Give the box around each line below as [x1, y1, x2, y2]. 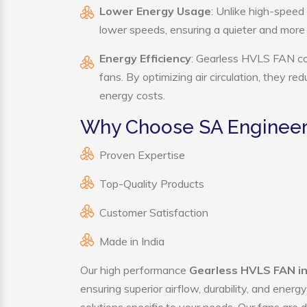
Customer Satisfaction [99, 206, 208, 219]
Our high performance [80, 263, 189, 277]
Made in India [99, 234, 164, 248]
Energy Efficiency [99, 51, 191, 65]
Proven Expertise [99, 148, 185, 162]
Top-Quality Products [99, 177, 204, 191]
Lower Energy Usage [99, 4, 211, 18]
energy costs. [99, 88, 165, 102]
